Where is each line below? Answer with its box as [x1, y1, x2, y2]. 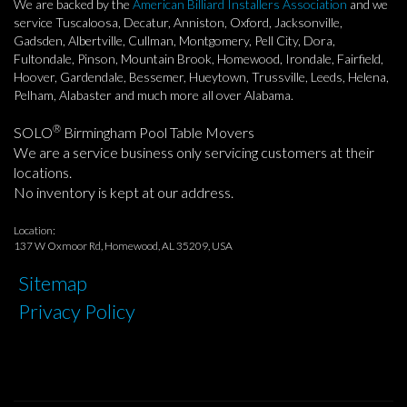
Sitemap [18, 270, 87, 295]
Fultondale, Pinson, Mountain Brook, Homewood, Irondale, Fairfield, [14, 50, 383, 66]
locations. [14, 163, 72, 181]
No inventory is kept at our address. [14, 183, 233, 201]
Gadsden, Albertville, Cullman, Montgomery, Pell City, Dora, [14, 32, 335, 48]
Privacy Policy [18, 298, 135, 323]
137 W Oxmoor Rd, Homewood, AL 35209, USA [14, 238, 233, 253]
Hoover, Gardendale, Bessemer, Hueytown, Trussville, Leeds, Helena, [14, 68, 389, 84]
